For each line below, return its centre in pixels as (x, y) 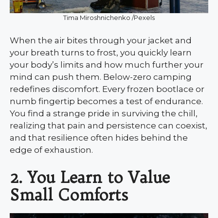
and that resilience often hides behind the (99, 137)
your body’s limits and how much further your (107, 64)
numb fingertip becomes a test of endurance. (106, 101)
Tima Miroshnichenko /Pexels (109, 17)
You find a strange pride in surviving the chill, (104, 113)
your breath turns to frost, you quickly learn (101, 52)
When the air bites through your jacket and (101, 40)
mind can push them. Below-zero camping (101, 77)
